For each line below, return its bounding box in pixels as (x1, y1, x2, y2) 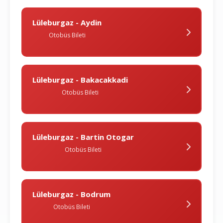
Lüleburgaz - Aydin (32, 17, 102, 28)
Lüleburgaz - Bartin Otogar (32, 132, 134, 142)
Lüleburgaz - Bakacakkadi (32, 75, 128, 85)
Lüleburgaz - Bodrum (32, 189, 111, 200)
